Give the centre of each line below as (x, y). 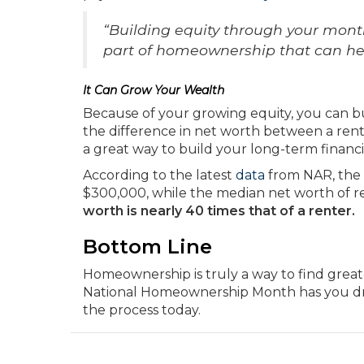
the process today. (142, 310)
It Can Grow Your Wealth (154, 90)
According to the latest (159, 175)
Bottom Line (147, 247)
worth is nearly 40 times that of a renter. (219, 211)
